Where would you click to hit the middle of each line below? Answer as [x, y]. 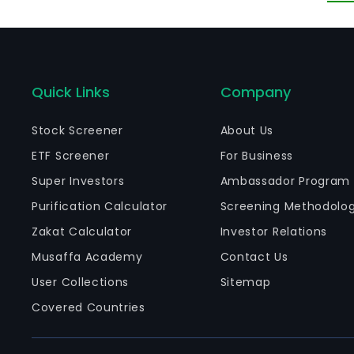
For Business [256, 156]
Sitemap [245, 282]
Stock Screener [77, 130]
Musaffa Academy [87, 257]
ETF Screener [71, 156]
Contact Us [254, 257]
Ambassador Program [285, 181]
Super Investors [78, 181]
